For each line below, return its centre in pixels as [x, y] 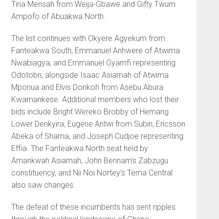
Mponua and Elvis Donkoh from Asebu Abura [87, 88]
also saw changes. [43, 185]
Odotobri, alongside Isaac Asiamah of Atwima [90, 75]
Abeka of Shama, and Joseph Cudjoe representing [97, 136]
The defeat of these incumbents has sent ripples [93, 207]
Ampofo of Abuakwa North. [58, 17]
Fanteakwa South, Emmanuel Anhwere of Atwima [95, 51]
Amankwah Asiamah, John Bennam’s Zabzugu [89, 161]
